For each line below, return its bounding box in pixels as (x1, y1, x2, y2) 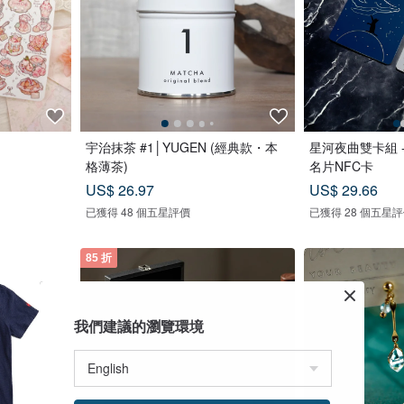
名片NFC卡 (309, 157, 373, 176)
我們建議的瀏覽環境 (74, 316, 204, 336)
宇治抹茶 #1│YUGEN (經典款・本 (85, 138, 278, 157)
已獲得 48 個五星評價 (85, 204, 190, 220)
